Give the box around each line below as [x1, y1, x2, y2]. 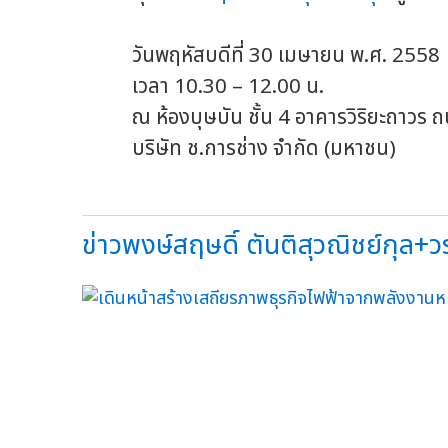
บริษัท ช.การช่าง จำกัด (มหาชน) [82, 132, 396, 164]
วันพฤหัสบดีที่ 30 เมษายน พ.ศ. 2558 [82, 39, 440, 71]
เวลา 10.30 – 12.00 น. [82, 70, 329, 102]
